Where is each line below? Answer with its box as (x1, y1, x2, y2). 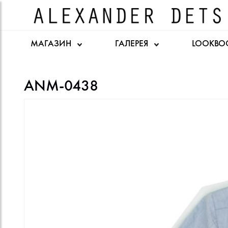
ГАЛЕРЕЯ (115, 38, 150, 49)
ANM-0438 (24, 75, 98, 96)
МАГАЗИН (31, 38, 73, 49)
